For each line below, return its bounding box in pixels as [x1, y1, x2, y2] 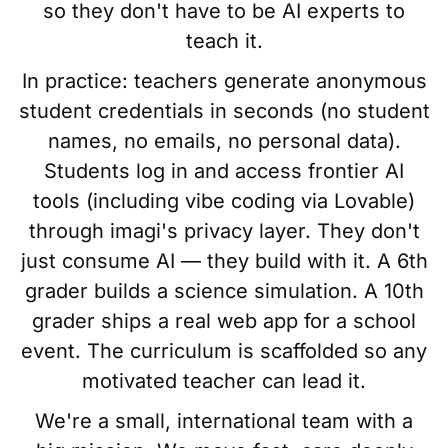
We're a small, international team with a [35, 409, 413, 434]
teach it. [185, 29, 263, 54]
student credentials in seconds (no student [18, 99, 430, 124]
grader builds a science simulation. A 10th [24, 279, 424, 304]
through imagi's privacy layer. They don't [28, 219, 420, 244]
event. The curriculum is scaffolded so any [21, 339, 427, 364]
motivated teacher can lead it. [82, 369, 366, 394]
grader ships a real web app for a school [32, 309, 416, 334]
